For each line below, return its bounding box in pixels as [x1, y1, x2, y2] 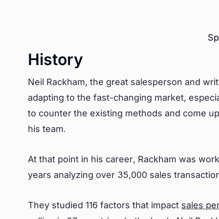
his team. [28, 124, 66, 134]
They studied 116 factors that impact [28, 200, 181, 210]
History [28, 50, 83, 69]
